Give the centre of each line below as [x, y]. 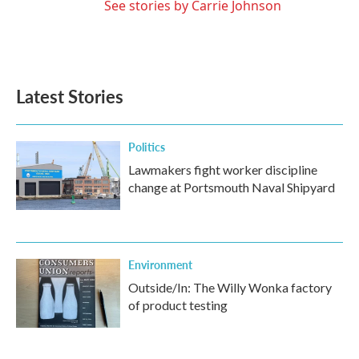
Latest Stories [70, 96]
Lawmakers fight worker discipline [223, 169]
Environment [160, 264]
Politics [147, 147]
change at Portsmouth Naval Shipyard [232, 187]
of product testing [178, 305]
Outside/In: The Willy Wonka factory [230, 287]
